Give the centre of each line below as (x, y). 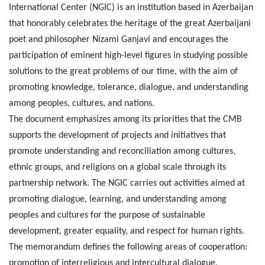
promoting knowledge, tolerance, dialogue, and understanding (129, 87)
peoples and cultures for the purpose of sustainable (107, 215)
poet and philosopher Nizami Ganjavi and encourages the (119, 39)
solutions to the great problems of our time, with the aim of (123, 71)
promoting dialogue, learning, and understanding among (118, 199)
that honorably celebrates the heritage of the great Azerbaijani (130, 23)
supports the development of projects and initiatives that (117, 135)
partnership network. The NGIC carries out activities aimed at (127, 183)
